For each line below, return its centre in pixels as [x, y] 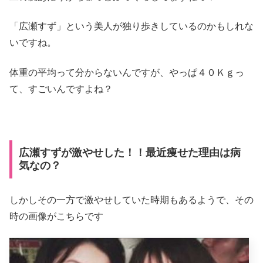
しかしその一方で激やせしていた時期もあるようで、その [131, 200]
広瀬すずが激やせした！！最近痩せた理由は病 [129, 153]
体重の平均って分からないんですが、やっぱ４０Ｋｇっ [127, 72]
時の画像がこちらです [56, 216]
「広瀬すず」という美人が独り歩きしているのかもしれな [131, 26]
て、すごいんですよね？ [61, 89]
